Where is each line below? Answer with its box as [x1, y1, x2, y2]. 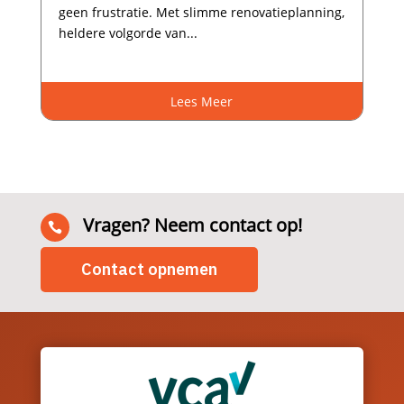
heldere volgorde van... [58, 24, 197, 42]
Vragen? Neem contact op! [82, 213, 302, 238]
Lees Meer [170, 92, 234, 110]
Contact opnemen [80, 259, 217, 280]
